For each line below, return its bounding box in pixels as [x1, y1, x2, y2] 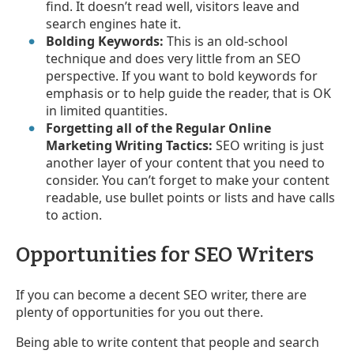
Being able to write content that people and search [16, 333, 319, 352]
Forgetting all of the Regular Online [46, 119, 272, 137]
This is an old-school [164, 32, 288, 51]
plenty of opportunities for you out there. [16, 303, 266, 322]
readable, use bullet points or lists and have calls [46, 189, 336, 207]
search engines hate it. [46, 15, 182, 33]
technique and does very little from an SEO [46, 50, 302, 68]
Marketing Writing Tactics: [46, 137, 213, 155]
